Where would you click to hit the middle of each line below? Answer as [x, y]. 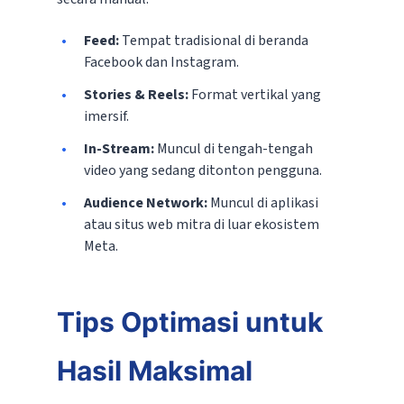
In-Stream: [119, 149]
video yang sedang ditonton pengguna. [202, 171]
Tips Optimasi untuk [189, 322]
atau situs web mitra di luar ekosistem [201, 225]
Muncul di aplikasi [262, 203]
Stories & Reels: [136, 95]
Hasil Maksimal [154, 371]
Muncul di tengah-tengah [233, 149]
